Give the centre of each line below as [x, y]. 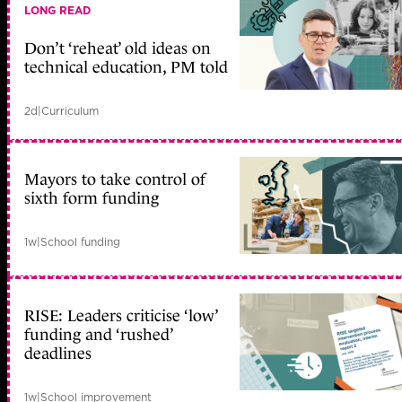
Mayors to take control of [115, 179]
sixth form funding [92, 198]
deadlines [58, 353]
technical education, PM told [126, 67]
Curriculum [70, 110]
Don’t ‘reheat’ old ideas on [118, 48]
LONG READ [57, 11]
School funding [80, 241]
